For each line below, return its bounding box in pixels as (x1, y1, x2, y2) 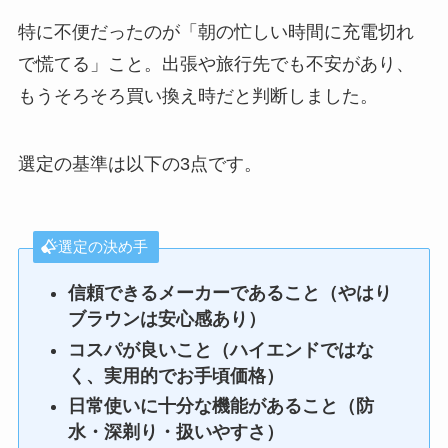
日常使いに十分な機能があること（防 (68, 396, 375, 417)
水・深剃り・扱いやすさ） (68, 422, 285, 443)
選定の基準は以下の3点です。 (17, 153, 262, 174)
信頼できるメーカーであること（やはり (68, 283, 393, 304)
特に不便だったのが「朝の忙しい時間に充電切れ (17, 21, 414, 42)
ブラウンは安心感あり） (68, 309, 267, 330)
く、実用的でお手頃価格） (68, 365, 285, 386)
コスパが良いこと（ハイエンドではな (68, 339, 375, 360)
